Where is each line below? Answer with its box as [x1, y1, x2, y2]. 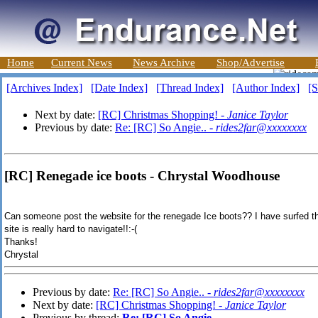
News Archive [133, 57, 195, 68]
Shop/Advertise [216, 57, 285, 68]
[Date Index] [91, 82, 148, 94]
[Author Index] [232, 82, 300, 94]
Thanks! [4, 236, 38, 248]
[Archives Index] [6, 82, 82, 94]
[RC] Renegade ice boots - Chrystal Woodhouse [4, 168, 280, 183]
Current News [51, 57, 112, 68]
